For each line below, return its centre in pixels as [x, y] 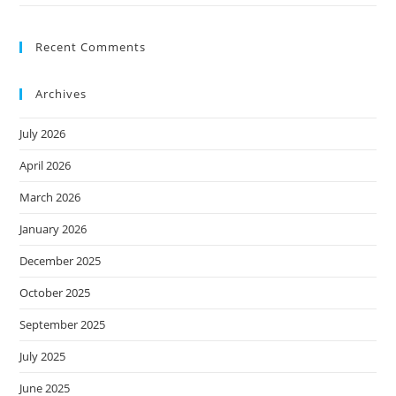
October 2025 [55, 293]
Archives [61, 94]
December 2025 [61, 261]
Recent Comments [91, 47]
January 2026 [53, 229]
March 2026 [50, 198]
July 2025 [43, 357]
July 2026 [43, 134]
